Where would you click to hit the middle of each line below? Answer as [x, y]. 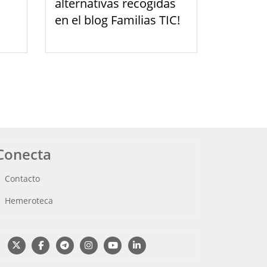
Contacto [22, 178]
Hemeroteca [29, 200]
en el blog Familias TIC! [117, 20]
